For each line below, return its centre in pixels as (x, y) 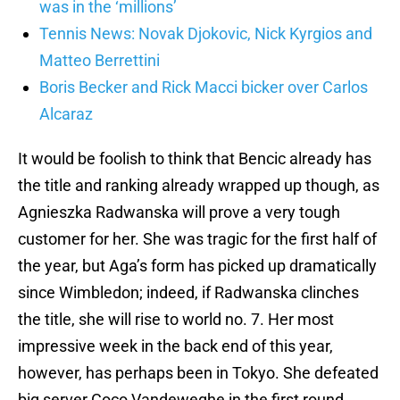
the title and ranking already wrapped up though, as (199, 186)
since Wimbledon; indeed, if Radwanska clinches (188, 293)
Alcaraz (66, 114)
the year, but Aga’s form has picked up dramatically (197, 266)
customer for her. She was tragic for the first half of (197, 239)
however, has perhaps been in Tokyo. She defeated (198, 373)
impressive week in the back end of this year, (175, 346)
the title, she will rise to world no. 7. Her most (176, 320)
